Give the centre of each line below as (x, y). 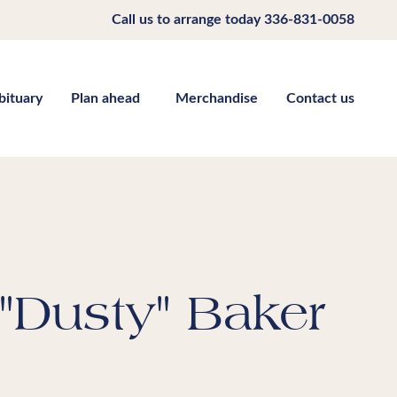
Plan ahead (105, 99)
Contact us (320, 99)
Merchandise (217, 99)
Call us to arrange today (188, 19)
